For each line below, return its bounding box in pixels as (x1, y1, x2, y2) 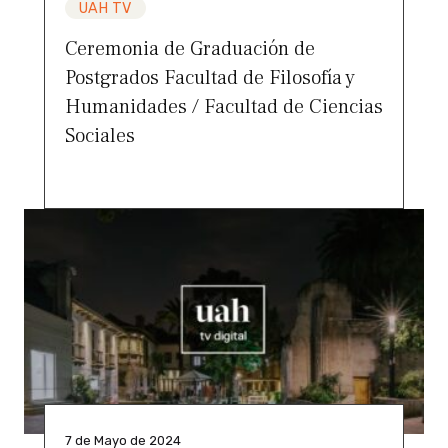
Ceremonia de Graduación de (65, 35, 315, 62)
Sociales (65, 122, 135, 149)
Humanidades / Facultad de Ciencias (65, 93, 383, 120)
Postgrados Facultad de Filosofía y (65, 64, 355, 91)
